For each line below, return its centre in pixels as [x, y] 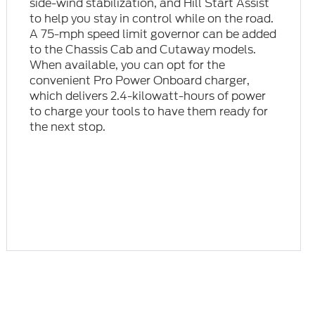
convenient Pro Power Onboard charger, [140, 80]
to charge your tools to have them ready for [149, 111]
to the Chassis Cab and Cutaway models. [143, 49]
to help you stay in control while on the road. [152, 18]
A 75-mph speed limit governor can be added [153, 34]
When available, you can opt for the [128, 65]
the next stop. [68, 127]
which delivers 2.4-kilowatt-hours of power [148, 96]
